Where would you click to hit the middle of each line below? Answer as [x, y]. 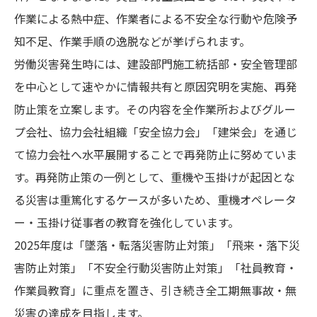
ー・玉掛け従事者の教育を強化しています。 [127, 223]
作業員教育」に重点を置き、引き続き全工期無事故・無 [155, 290]
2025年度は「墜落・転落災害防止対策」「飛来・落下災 [157, 245]
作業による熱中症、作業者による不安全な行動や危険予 [156, 19]
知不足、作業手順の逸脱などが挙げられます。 [132, 41]
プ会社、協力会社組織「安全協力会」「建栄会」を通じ [156, 132]
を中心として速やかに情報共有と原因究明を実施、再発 [156, 87]
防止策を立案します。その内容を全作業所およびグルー [155, 109]
